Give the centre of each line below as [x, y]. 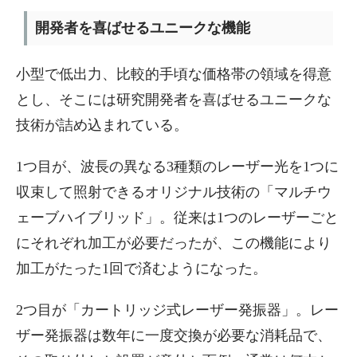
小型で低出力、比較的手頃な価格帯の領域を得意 [174, 74]
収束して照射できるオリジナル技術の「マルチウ [174, 192]
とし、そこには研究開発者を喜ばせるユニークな [174, 100]
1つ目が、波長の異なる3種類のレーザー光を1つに [177, 167]
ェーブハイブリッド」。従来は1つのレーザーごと [177, 218]
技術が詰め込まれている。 [102, 125]
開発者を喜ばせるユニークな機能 [143, 28]
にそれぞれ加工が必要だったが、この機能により [174, 243]
